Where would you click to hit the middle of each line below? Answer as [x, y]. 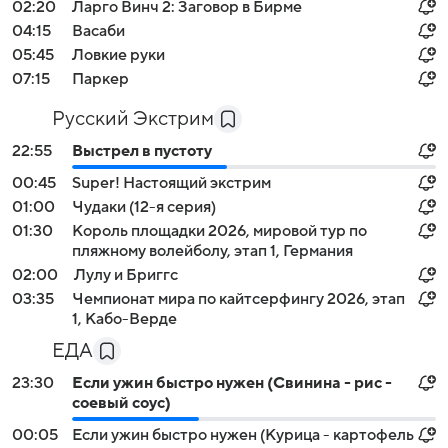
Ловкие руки [118, 55]
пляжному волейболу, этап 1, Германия [212, 251]
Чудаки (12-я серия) [144, 207]
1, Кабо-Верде [124, 319]
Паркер [100, 79]
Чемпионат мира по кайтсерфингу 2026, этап [238, 299]
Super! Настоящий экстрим [171, 183]
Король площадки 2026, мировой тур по [219, 231]
